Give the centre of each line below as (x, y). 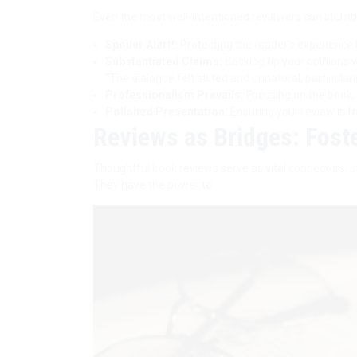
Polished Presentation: (167, 111)
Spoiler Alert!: (141, 44)
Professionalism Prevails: (175, 94)
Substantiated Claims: (164, 61)
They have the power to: (154, 184)
